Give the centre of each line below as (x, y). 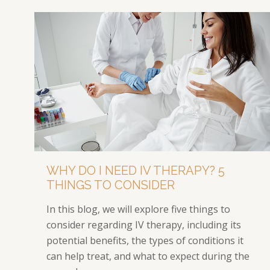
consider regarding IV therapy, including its (143, 224)
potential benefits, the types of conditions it (145, 240)
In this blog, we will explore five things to (138, 209)
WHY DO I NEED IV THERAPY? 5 (135, 170)
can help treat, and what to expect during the (148, 256)
